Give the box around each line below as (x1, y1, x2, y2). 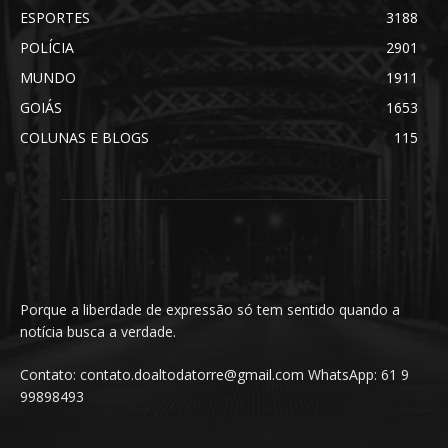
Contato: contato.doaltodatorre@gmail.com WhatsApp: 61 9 (20, 365, 409, 385)
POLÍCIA (20, 38, 74, 58)
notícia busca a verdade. (20, 322, 176, 342)
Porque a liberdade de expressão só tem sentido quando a (20, 300, 400, 320)
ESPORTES (20, 8, 90, 28)
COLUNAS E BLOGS (20, 128, 149, 148)
